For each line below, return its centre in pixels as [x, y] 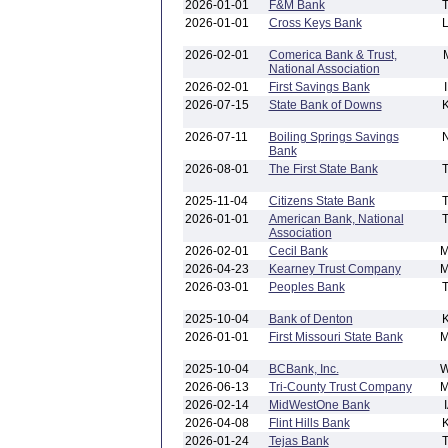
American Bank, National [336, 219]
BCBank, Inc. [303, 369]
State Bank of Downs [325, 105]
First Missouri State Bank [335, 337]
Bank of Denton [310, 319]
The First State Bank [323, 169]
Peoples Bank [306, 287]
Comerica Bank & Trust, [332, 55]
